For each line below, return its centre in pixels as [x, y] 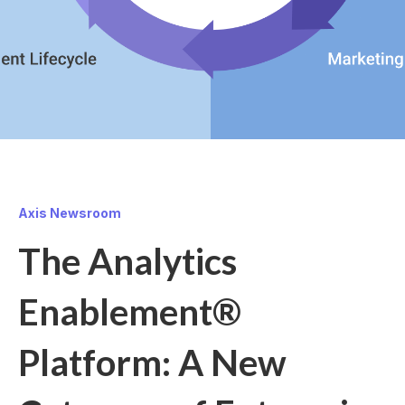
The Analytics [127, 261]
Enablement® [130, 312]
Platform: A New [152, 363]
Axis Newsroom [70, 213]
